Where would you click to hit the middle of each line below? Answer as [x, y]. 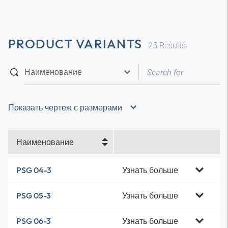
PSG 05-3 [34, 195]
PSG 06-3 [34, 221]
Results [172, 45]
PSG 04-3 [34, 170]
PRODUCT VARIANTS [75, 44]
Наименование [45, 142]
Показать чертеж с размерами [65, 107]
